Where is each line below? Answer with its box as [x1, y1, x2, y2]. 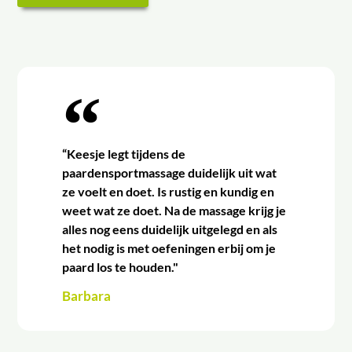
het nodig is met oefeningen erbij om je [61, 240, 276, 255]
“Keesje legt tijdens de [61, 145, 185, 161]
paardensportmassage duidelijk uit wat [61, 164, 277, 180]
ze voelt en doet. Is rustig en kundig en [61, 183, 274, 199]
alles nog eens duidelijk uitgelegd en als [61, 221, 277, 236]
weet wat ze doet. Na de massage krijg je [61, 202, 286, 218]
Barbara [61, 287, 111, 304]
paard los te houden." [61, 258, 178, 274]
